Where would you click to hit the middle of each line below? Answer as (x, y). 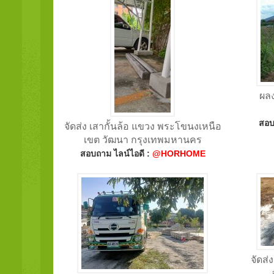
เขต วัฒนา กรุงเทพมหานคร (143, 140)
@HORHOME (179, 154)
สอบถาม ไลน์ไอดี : (116, 154)
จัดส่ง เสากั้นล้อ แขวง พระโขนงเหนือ (143, 126)
